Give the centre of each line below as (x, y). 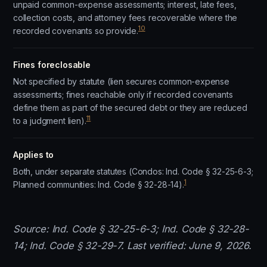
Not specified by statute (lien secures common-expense (121, 81)
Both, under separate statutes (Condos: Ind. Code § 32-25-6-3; (133, 171)
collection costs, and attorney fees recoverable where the (125, 18)
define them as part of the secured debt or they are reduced (130, 108)
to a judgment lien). (50, 121)
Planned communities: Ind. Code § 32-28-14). (99, 184)
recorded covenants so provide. (76, 31)
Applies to (34, 155)
